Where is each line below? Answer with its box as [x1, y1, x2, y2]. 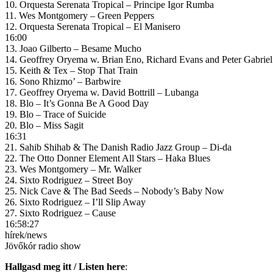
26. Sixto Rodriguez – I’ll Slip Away [5, 196, 146, 207]
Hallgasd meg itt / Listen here [5, 261, 125, 272]
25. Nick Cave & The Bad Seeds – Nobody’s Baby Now [5, 185, 224, 196]
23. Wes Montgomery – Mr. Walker [5, 163, 141, 174]
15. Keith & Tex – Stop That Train [5, 65, 138, 76]
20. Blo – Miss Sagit [5, 119, 83, 130]
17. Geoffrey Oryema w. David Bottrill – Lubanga [5, 87, 199, 97]
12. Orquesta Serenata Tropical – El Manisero [5, 21, 180, 32]
